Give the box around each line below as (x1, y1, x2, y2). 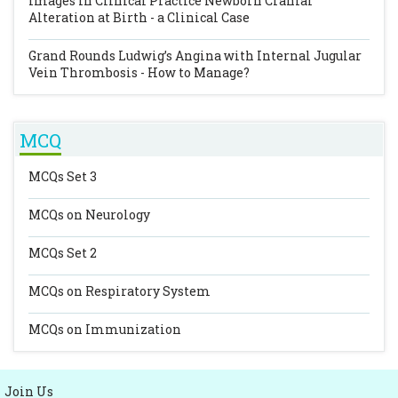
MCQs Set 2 (28, 244, 97, 261)
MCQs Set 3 (28, 168, 97, 185)
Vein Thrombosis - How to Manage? (28, 64, 250, 81)
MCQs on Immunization (28, 321, 181, 338)
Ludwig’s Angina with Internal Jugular (118, 47, 362, 64)
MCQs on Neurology (28, 206, 150, 223)
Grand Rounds (28, 47, 118, 64)
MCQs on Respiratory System (28, 283, 211, 299)
